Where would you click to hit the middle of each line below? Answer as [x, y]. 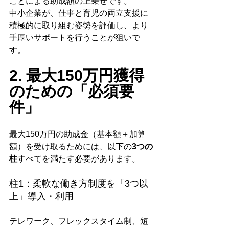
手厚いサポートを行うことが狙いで [75, 38]
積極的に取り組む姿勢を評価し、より [79, 26]
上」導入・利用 [41, 197]
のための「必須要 [72, 91]
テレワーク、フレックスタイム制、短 [79, 221]
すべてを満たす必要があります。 [79, 159]
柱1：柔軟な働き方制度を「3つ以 [79, 184]
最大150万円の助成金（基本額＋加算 [77, 134]
